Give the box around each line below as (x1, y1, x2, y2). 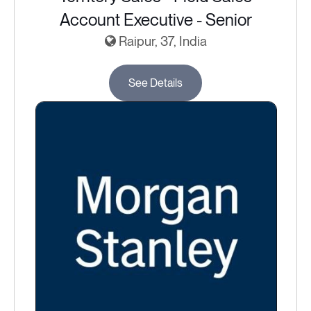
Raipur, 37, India (115, 33, 207, 49)
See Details (128, 76, 183, 90)
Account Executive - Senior (59, 10, 252, 30)
